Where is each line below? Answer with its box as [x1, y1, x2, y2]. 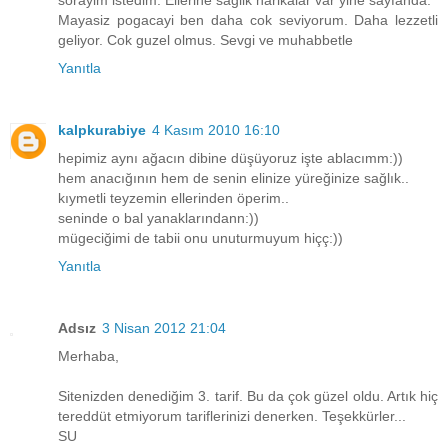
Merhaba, [58, 347, 119, 364]
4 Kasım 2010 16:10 [152, 121, 280, 138]
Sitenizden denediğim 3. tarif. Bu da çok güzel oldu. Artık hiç [58, 387, 438, 404]
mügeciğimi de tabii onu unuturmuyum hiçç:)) [58, 229, 343, 246]
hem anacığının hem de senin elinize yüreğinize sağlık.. [58, 169, 409, 186]
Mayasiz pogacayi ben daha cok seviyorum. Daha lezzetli [58, 11, 438, 28]
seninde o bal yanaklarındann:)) [58, 209, 259, 226]
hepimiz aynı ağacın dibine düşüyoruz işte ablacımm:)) [58, 149, 403, 166]
